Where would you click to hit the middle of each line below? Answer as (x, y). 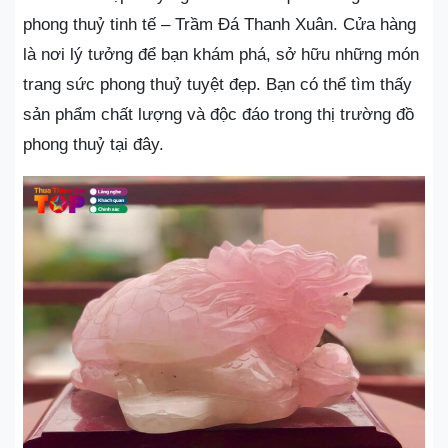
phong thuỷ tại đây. (93, 144)
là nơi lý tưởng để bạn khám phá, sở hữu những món (221, 54)
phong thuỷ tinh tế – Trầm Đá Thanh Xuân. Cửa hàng (219, 24)
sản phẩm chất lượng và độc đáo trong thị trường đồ (218, 114)
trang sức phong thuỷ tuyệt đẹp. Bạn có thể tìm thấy (217, 84)
